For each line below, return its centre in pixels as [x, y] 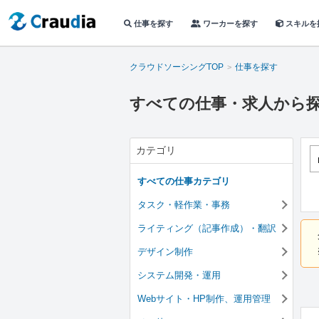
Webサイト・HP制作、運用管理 [204, 299]
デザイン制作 [165, 252]
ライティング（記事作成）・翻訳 [207, 228]
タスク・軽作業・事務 [184, 205]
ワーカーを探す [229, 23]
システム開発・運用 [179, 275]
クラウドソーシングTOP [177, 67]
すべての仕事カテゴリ [184, 181]
